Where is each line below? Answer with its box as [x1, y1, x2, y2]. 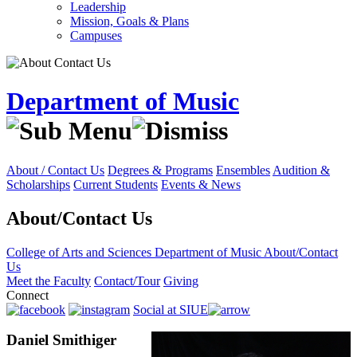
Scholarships [6, 177, 70, 191]
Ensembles [216, 163, 270, 177]
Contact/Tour [94, 273, 160, 288]
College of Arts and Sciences [6, 245, 155, 259]
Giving [163, 273, 198, 288]
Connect [6, 288, 49, 302]
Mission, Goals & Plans [70, 14, 189, 28]
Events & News [161, 177, 241, 191]
